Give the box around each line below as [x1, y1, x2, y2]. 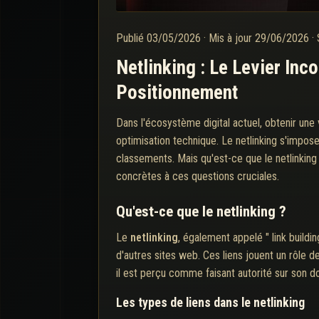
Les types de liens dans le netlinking [116, 295, 305, 310]
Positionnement [116, 80, 238, 104]
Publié [116, 31, 147, 45]
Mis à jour [209, 31, 255, 45]
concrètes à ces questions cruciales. [116, 169, 279, 183]
